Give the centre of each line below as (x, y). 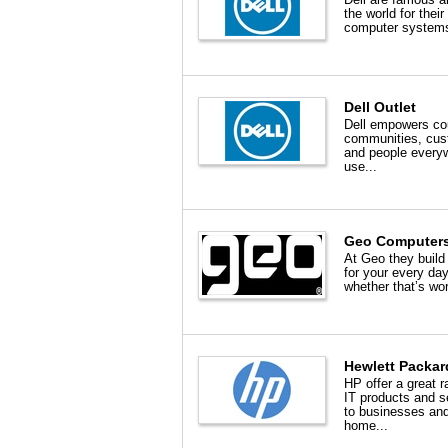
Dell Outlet (380, 107)
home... (366, 425)
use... (360, 166)
